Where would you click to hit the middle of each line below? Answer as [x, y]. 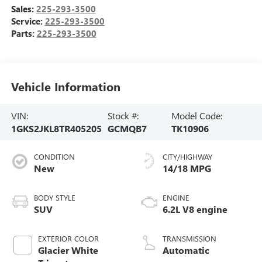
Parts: [24, 33]
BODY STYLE [54, 197]
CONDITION [54, 156]
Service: [28, 21]
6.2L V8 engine [195, 209]
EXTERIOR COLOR [68, 238]
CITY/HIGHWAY [187, 156]
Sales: [23, 8]
